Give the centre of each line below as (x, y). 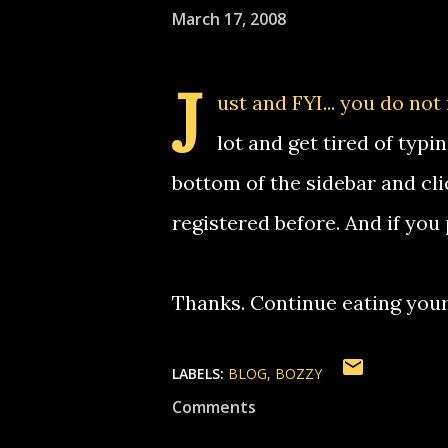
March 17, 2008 (229, 18)
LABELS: (198, 373)
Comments (214, 407)
